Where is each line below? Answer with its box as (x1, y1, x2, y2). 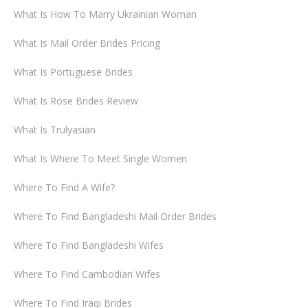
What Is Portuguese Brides (14, 65, 133, 78)
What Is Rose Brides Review (14, 94, 138, 107)
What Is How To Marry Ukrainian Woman (14, 8, 197, 21)
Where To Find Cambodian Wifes (14, 267, 160, 280)
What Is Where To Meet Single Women (14, 152, 187, 165)
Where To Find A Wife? (14, 181, 115, 194)
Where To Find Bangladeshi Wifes (14, 239, 164, 252)
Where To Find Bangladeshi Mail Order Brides (14, 210, 217, 223)
